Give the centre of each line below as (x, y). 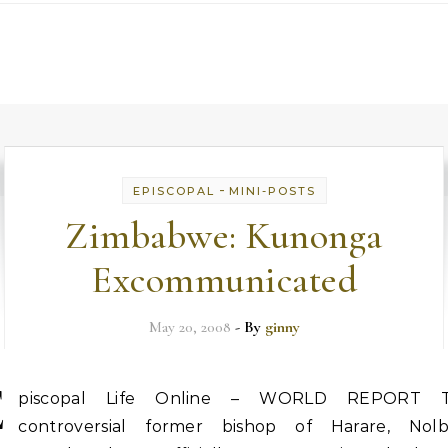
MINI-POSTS (272, 191)
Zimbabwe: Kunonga (224, 236)
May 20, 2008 (189, 327)
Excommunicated (224, 280)
